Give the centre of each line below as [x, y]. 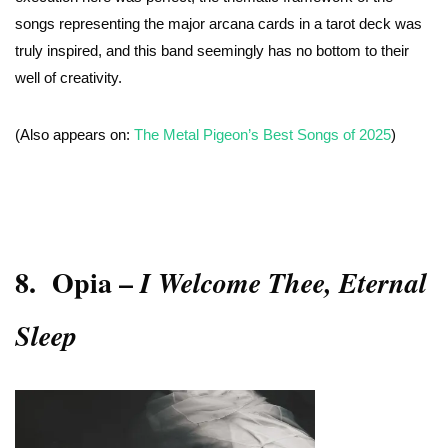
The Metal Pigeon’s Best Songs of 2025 [262, 134]
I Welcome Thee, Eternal [283, 282]
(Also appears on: [74, 134]
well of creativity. [68, 78]
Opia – [96, 282]
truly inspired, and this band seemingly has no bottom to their [212, 51]
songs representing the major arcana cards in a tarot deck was [218, 24]
